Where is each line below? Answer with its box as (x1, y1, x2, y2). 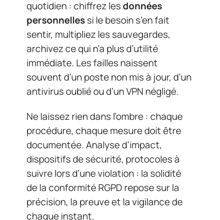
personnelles (27, 13, 85, 27)
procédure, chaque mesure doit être (27, 124, 181, 137)
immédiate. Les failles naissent (27, 56, 158, 69)
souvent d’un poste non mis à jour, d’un (27, 70, 192, 83)
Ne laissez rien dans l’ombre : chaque (27, 110, 183, 123)
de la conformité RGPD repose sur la (27, 181, 179, 194)
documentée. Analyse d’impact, (27, 138, 162, 151)
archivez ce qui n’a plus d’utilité (27, 42, 158, 55)
